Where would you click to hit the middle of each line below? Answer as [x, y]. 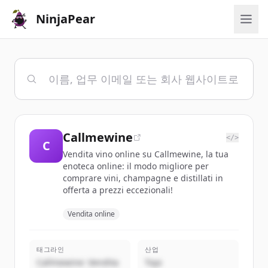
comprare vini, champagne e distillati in [143, 178]
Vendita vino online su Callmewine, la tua [146, 154]
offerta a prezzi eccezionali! [118, 190]
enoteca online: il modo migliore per [136, 166]
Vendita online [91, 214]
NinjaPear [66, 19]
